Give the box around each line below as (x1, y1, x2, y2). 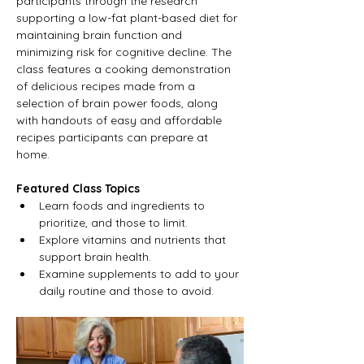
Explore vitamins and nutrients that (39, 232, 229, 248)
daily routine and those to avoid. (39, 284, 214, 299)
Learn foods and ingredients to (39, 198, 208, 214)
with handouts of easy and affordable (16, 113, 225, 128)
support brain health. (39, 249, 151, 265)
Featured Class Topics (16, 181, 140, 197)
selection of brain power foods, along (16, 96, 221, 111)
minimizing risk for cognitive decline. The (16, 45, 235, 60)
